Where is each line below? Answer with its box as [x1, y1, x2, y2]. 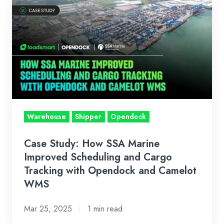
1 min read [87, 203, 122, 215]
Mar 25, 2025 [24, 203, 72, 215]
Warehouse [27, 111, 66, 122]
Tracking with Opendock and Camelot [24, 163, 196, 178]
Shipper [75, 111, 102, 122]
